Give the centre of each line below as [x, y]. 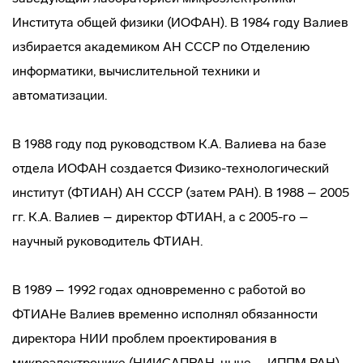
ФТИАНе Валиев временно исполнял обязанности [165, 314]
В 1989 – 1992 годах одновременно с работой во [159, 290]
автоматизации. [60, 95]
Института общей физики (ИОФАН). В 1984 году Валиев [180, 22]
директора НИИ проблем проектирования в [145, 338]
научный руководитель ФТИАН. [107, 241]
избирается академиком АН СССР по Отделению [161, 47]
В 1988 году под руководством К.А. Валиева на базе [169, 144]
